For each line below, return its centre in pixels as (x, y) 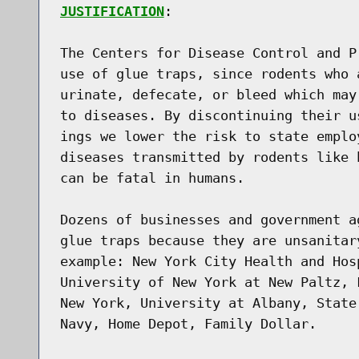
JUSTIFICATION (112, 11)
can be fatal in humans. (152, 177)
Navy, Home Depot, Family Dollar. (188, 323)
